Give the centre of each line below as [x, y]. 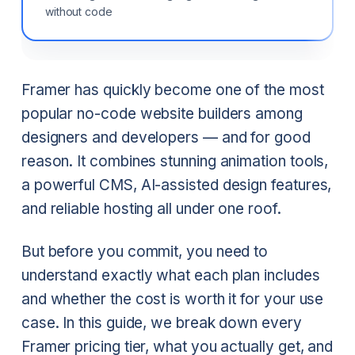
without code [78, 11]
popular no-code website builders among [162, 114]
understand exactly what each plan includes [170, 275]
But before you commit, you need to [145, 252]
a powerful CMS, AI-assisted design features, [176, 185]
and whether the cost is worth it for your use [172, 299]
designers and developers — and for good [166, 138]
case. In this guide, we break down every [161, 323]
